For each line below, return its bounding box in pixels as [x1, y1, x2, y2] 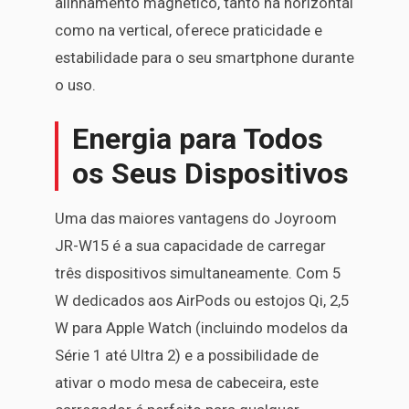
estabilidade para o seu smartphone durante [55, 47, 354, 67]
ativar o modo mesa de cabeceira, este [55, 372, 319, 392]
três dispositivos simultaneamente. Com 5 [55, 263, 341, 282]
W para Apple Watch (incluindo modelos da [55, 318, 348, 337]
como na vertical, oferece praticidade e [55, 20, 322, 39]
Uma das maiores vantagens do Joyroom [55, 208, 337, 227]
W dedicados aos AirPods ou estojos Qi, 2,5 [55, 290, 349, 309]
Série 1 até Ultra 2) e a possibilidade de [55, 345, 319, 364]
